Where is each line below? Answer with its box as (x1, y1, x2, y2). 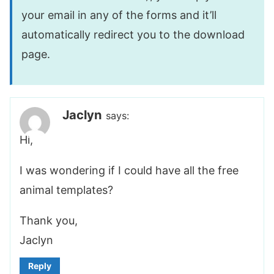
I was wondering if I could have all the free (20, 164, 239, 177)
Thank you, (20, 214, 78, 228)
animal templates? (20, 183, 113, 197)
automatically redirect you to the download (21, 28, 245, 41)
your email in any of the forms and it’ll (21, 8, 217, 21)
